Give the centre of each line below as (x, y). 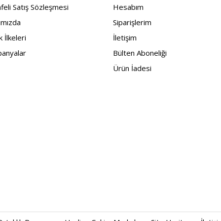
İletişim (125, 38)
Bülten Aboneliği (140, 53)
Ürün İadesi (132, 68)
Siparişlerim (132, 22)
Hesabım (128, 7)
